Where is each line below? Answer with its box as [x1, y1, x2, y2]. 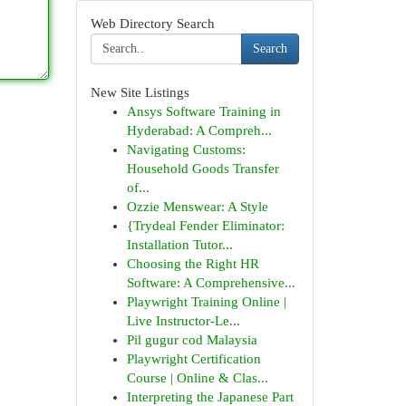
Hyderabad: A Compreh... [126, 123, 272, 138]
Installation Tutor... [126, 237, 233, 252]
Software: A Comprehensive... [126, 275, 295, 290]
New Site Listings [90, 85, 189, 100]
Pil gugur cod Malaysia [126, 333, 257, 347]
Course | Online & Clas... [126, 371, 268, 385]
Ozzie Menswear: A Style [126, 199, 268, 214]
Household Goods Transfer [126, 161, 279, 176]
